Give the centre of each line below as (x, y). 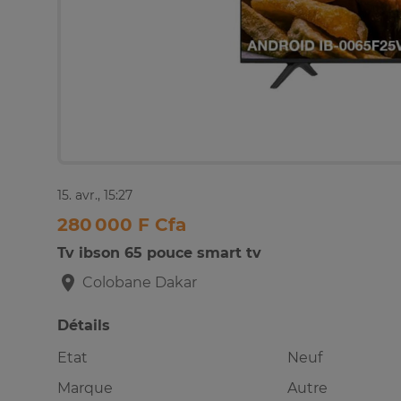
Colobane (117, 283)
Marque (85, 388)
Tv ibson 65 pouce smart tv (159, 253)
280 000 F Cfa (122, 225)
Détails (84, 326)
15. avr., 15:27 (95, 196)
